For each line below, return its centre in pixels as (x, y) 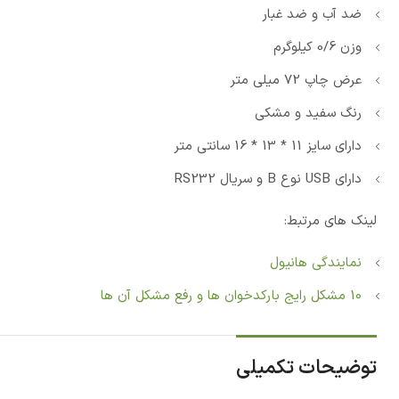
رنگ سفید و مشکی (308, 113)
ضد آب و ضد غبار (312, 14)
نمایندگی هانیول (316, 263)
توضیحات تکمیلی (306, 368)
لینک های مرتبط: (330, 221)
